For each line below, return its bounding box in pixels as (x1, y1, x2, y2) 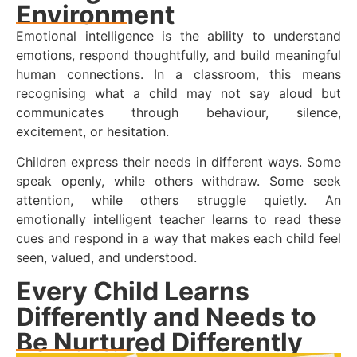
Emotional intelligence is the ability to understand (16, 27, 341, 44)
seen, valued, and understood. (16, 249, 197, 266)
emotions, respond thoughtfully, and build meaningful (16, 46, 341, 63)
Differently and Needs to (16, 300, 316, 332)
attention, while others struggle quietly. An (16, 192, 341, 209)
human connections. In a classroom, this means (16, 65, 341, 82)
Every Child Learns (16, 275, 249, 307)
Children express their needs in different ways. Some (16, 154, 341, 171)
